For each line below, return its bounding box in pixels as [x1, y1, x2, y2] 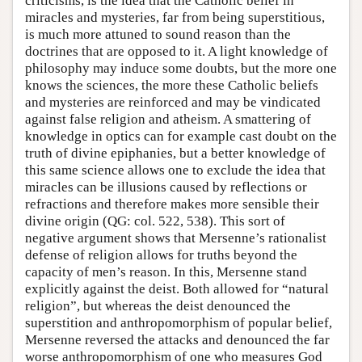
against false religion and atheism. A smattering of [25, 112, 311, 128]
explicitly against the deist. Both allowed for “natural [25, 281, 329, 297]
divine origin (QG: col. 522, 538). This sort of [25, 213, 285, 229]
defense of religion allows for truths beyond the [25, 247, 297, 263]
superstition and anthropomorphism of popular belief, [25, 315, 332, 331]
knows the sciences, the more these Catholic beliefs [25, 78, 318, 94]
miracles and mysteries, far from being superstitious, [25, 10, 325, 26]
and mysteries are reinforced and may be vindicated [25, 95, 321, 111]
